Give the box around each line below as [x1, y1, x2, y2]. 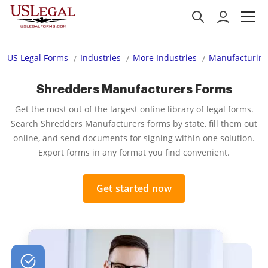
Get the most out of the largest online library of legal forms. [14, 103, 254, 115]
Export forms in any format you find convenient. [38, 147, 230, 158]
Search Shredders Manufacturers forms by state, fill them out [11, 118, 257, 129]
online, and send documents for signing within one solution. [13, 132, 255, 144]
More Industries [133, 52, 197, 63]
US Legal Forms [7, 52, 68, 63]
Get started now [96, 182, 172, 195]
